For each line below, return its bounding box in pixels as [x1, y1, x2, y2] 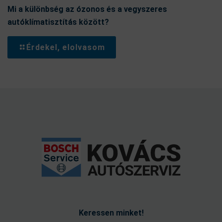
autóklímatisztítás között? [7, 17, 109, 27]
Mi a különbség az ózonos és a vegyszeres [7, 4, 167, 14]
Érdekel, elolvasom [26, 42, 105, 52]
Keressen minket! [78, 208, 144, 218]
